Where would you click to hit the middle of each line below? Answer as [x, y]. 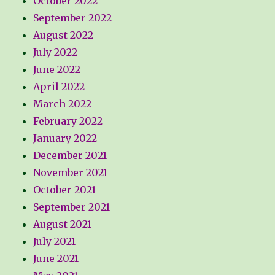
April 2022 [59, 87]
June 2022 [57, 70]
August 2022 [64, 35]
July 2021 [55, 242]
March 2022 [63, 104]
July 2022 [56, 52]
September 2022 [73, 18]
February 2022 [68, 121]
